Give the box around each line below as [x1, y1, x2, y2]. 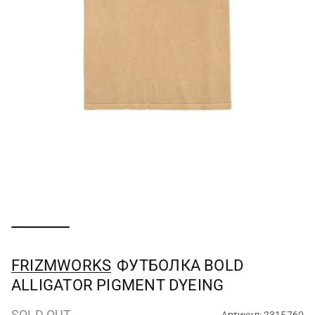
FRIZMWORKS [11, 257, 112, 274]
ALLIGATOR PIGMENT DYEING [11, 276, 224, 294]
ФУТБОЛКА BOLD [117, 257, 244, 274]
